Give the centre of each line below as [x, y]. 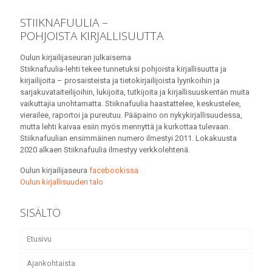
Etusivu [39, 239]
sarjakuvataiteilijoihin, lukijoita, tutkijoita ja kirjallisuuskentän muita [135, 92]
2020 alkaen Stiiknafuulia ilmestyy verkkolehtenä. [105, 150]
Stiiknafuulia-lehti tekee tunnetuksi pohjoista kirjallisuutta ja [123, 69]
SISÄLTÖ [40, 213]
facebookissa [114, 171]
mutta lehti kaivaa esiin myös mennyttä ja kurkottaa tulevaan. [125, 127]
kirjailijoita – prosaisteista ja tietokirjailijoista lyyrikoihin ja [120, 81]
